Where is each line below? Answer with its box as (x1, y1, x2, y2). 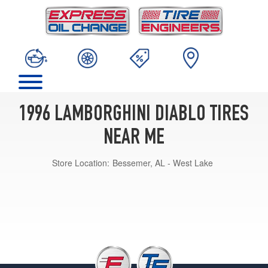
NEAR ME (103, 127, 165, 150)
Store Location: (52, 156, 109, 169)
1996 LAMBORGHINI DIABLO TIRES (19, 104, 249, 126)
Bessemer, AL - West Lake (112, 156, 213, 169)
